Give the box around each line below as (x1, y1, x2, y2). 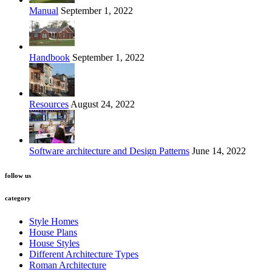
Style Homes (29, 216, 78, 227)
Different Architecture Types (29, 249, 138, 260)
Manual (29, 5, 58, 16)
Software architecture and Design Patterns (29, 145, 189, 156)
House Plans (29, 227, 77, 238)
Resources (29, 98, 69, 109)
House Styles (29, 238, 80, 249)
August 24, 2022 (69, 98, 135, 109)
